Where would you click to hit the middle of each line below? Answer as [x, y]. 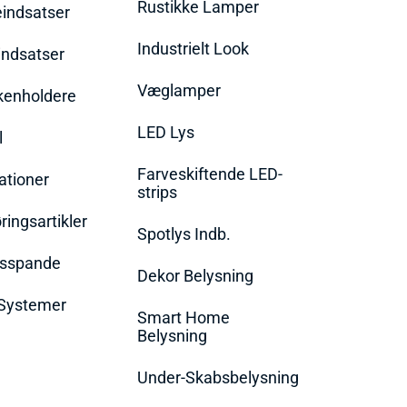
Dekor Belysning [195, 275]
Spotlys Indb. [184, 233]
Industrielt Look [193, 48]
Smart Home [183, 317]
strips [157, 192]
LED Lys [165, 132]
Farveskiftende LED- [209, 174]
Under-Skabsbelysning [218, 377]
